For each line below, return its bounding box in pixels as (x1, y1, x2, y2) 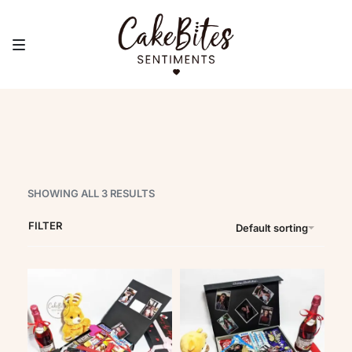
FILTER (28, 219, 62, 232)
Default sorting (236, 221, 308, 234)
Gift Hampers (118, 70, 234, 87)
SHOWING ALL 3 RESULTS (27, 187, 155, 200)
